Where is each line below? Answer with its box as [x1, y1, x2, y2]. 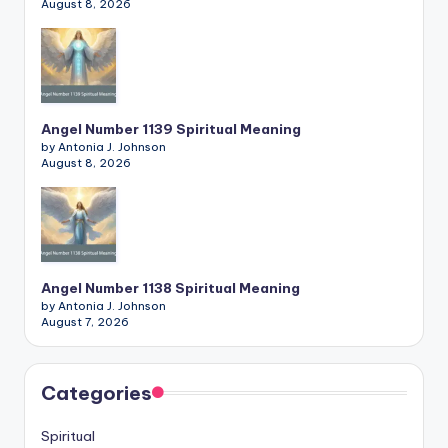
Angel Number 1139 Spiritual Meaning [41, 120, 301, 139]
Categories [41, 381, 152, 406]
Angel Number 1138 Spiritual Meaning [41, 279, 300, 298]
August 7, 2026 [41, 315, 129, 330]
